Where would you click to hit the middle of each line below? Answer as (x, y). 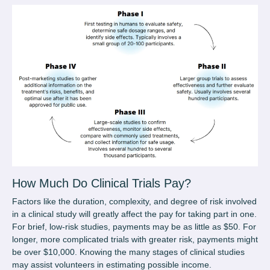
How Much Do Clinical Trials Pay (98, 184)
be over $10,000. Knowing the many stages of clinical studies (128, 252)
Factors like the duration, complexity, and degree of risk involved (134, 202)
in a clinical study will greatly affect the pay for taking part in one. (134, 214)
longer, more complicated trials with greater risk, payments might (135, 240)
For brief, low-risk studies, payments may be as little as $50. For (134, 227)
